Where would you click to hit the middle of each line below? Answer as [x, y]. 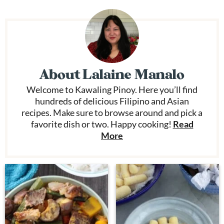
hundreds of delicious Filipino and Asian [112, 101]
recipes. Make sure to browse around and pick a [112, 113]
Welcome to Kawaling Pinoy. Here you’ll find [112, 90]
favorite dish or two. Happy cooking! [102, 124]
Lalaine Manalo [133, 74]
